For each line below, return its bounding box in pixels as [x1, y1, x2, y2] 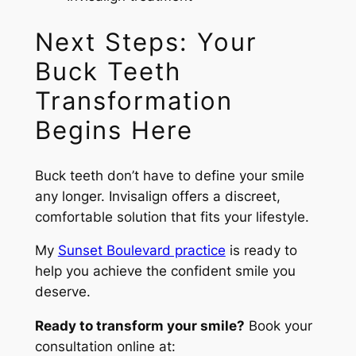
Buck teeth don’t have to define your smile [34, 167, 304, 184]
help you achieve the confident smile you [34, 263, 296, 280]
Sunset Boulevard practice [57, 242, 226, 259]
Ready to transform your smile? [34, 318, 245, 335]
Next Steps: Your [34, 26, 257, 56]
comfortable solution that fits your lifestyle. [34, 208, 309, 225]
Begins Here [34, 114, 193, 145]
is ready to [225, 242, 297, 259]
